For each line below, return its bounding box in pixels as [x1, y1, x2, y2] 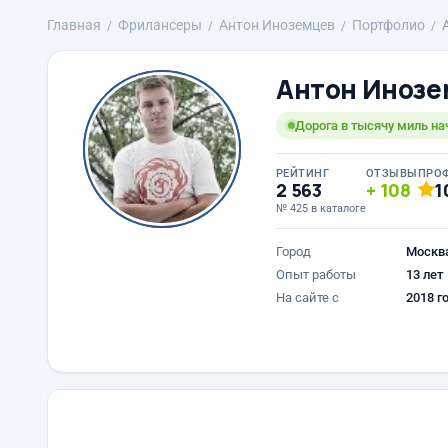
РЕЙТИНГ [276, 167, 330, 180]
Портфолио [352, 17, 425, 33]
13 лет [406, 267, 443, 282]
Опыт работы [276, 267, 356, 282]
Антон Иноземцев [219, 17, 335, 33]
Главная [47, 17, 101, 33]
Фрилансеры [118, 17, 202, 33]
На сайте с [276, 290, 339, 305]
